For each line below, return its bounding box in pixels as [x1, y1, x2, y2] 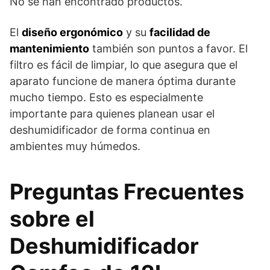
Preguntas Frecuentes [10, 178, 244, 205]
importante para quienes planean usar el [10, 107, 215, 120]
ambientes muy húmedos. [10, 139, 140, 152]
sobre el [10, 205, 95, 232]
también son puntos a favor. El [89, 42, 248, 55]
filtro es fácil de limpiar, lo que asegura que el [10, 58, 237, 71]
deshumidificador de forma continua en [10, 123, 210, 136]
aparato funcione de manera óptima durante [10, 74, 236, 87]
